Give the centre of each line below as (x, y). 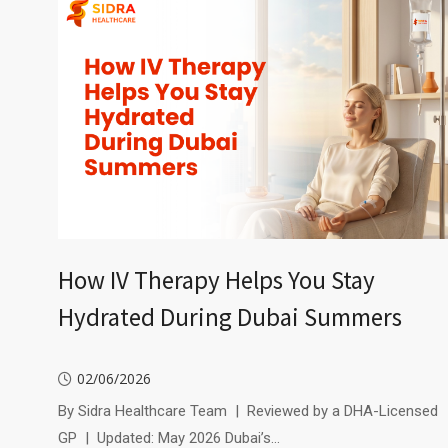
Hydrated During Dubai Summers (229, 316)
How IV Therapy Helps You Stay (216, 279)
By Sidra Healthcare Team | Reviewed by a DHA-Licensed (247, 410)
